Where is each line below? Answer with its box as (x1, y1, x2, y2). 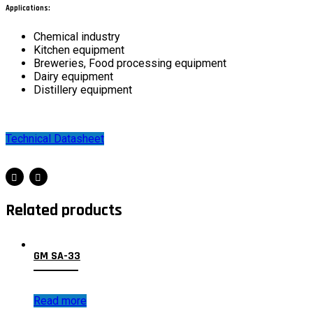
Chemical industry (34, 30, 120, 44)
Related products (6, 200, 122, 221)
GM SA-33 (34, 249, 80, 264)
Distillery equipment (34, 83, 132, 97)
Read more (34, 293, 87, 307)
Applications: (6, 3, 50, 13)
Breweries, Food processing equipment (34, 57, 226, 71)
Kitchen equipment (34, 43, 124, 57)
